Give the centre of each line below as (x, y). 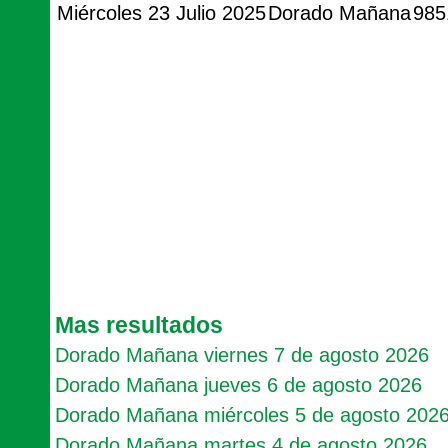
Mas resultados (139, 325)
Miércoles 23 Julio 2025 (161, 13)
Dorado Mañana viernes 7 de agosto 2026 (242, 355)
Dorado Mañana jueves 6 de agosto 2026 (238, 385)
